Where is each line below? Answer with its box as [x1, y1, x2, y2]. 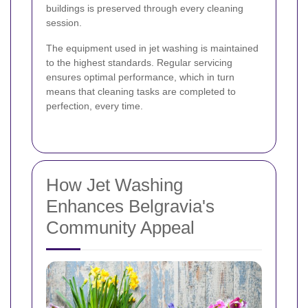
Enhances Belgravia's [46, 196, 214, 217]
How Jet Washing [46, 175, 183, 196]
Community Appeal [46, 217, 195, 239]
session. [46, 17, 82, 29]
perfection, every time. [46, 100, 143, 112]
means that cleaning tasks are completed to [46, 86, 236, 98]
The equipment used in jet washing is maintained [46, 43, 258, 54]
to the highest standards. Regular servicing [46, 57, 232, 69]
